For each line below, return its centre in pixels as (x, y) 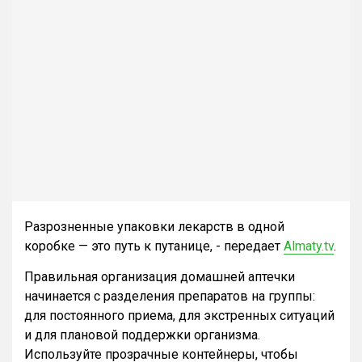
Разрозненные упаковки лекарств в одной (154, 226)
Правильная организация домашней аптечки (160, 276)
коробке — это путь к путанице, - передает (154, 246)
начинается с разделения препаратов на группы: (170, 296)
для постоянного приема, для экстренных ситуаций (179, 315)
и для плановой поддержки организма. (142, 335)
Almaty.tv (309, 246)
